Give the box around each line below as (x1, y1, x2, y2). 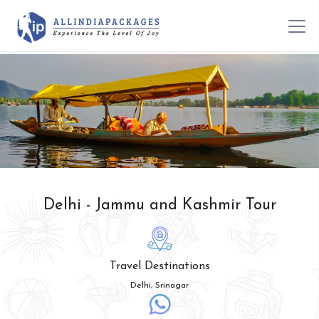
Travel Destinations (109, 261, 210, 273)
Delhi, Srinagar (130, 281, 189, 291)
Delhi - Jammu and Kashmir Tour (43, 197, 276, 214)
